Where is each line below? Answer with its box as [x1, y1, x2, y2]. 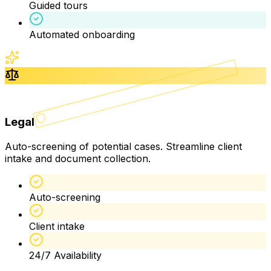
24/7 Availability [29, 249, 102, 261]
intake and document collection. [5, 152, 151, 165]
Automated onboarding [29, 28, 135, 41]
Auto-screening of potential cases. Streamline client [5, 140, 242, 152]
